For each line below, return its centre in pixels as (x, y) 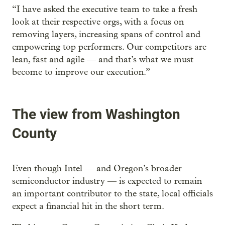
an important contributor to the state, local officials (113, 194)
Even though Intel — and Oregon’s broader (97, 169)
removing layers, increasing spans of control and (106, 34)
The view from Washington (96, 114)
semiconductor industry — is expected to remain (107, 181)
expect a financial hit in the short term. (88, 206)
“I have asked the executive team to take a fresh (105, 9)
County (34, 133)
